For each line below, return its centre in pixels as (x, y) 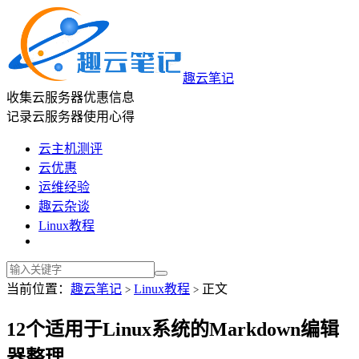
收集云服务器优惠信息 (71, 97)
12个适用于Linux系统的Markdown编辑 (173, 329)
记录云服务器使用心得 (71, 117)
